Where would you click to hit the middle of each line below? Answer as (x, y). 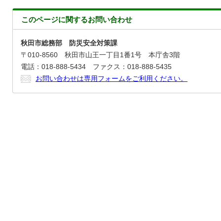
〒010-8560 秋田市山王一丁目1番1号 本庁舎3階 (100, 55)
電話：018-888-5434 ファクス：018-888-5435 (96, 67)
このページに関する (55, 19)
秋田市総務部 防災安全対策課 (69, 43)
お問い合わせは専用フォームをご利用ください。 (111, 79)
